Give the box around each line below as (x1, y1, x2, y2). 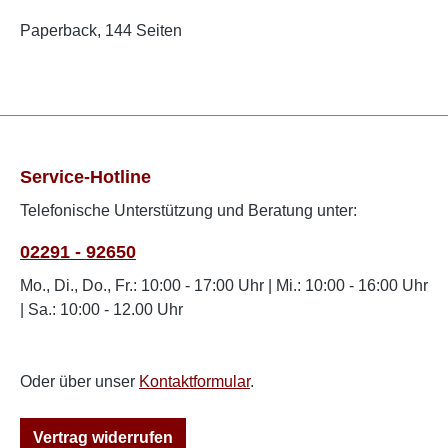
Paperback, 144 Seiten (20, 22, 182, 39)
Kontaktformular (139, 373, 250, 390)
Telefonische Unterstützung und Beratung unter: (20, 202, 357, 219)
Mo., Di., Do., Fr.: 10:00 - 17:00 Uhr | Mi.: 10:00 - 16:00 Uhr (20, 277, 428, 294)
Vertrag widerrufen (33, 429, 173, 446)
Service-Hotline (20, 167, 151, 187)
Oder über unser (20, 373, 139, 390)
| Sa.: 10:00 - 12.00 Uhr (20, 301, 183, 318)
